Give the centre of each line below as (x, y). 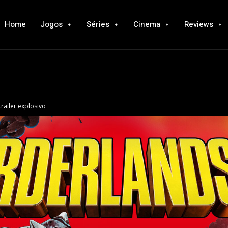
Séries (98, 25)
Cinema (147, 25)
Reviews (199, 25)
